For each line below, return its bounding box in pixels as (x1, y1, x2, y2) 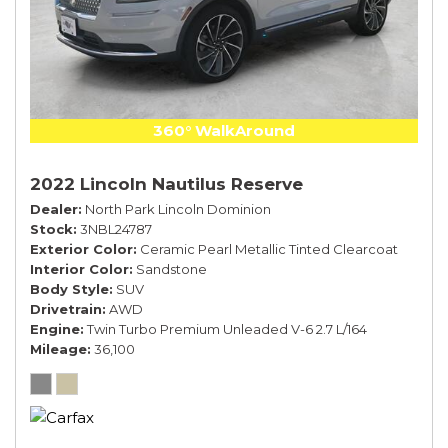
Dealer (30, 201, 78, 218)
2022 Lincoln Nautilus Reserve (30, 174, 303, 195)
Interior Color (30, 261, 129, 278)
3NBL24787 (80, 221, 152, 238)
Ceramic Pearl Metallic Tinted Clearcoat (140, 241, 398, 258)
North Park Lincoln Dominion (85, 201, 271, 218)
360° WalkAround (153, 120, 295, 140)
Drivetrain (30, 301, 102, 318)
